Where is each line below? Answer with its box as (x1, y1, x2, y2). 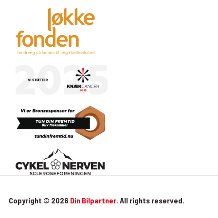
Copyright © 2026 (9, 195, 70, 205)
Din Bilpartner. (70, 195, 118, 205)
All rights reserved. (118, 195, 184, 205)
